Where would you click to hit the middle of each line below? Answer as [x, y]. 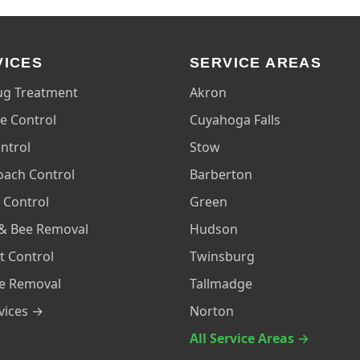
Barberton [221, 174]
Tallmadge [221, 284]
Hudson [214, 229]
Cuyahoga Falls [235, 120]
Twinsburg [222, 256]
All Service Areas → [250, 338]
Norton [212, 311]
